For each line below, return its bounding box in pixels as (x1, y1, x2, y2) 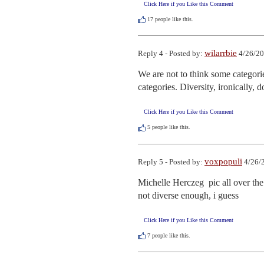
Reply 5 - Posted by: (138, 157, 204, 166)
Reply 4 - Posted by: (138, 49, 204, 58)
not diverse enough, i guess (138, 190, 239, 200)
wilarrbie (204, 48, 237, 58)
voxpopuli (204, 156, 242, 166)
